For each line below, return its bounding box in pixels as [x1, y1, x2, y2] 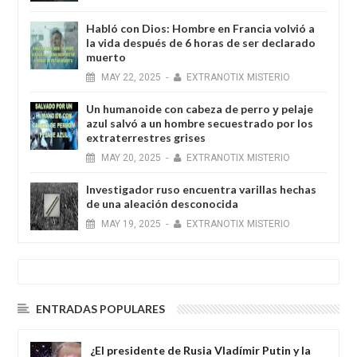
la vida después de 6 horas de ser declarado [86, 35, 316, 49]
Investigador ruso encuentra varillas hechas [86, 182, 316, 196]
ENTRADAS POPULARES [36, 301, 165, 316]
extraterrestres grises [86, 130, 206, 144]
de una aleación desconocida [86, 196, 238, 210]
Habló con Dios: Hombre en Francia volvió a [86, 21, 315, 35]
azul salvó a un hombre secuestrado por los [86, 116, 313, 130]
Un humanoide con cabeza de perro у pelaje [86, 101, 313, 116]
